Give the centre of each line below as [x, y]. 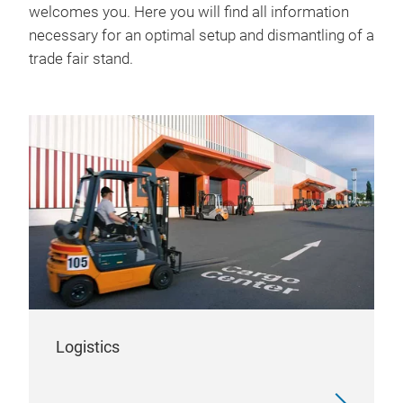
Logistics [88, 346]
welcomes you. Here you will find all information [189, 12]
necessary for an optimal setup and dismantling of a [201, 36]
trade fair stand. [81, 59]
